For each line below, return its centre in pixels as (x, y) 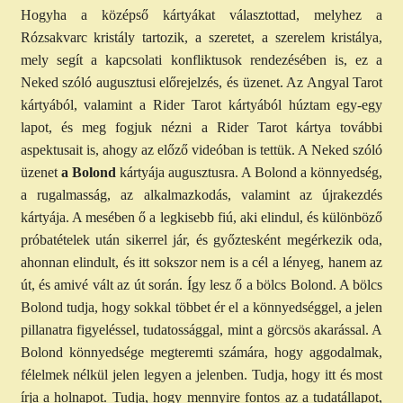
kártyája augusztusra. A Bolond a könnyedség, (249, 173)
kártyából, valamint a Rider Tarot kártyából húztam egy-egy (201, 105)
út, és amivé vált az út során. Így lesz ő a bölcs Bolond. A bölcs (201, 285)
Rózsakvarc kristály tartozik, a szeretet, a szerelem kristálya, (201, 38)
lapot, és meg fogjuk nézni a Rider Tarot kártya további (201, 128)
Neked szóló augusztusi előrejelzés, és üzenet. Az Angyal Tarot (201, 83)
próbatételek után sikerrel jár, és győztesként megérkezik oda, (201, 240)
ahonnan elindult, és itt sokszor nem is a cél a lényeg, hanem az (201, 263)
